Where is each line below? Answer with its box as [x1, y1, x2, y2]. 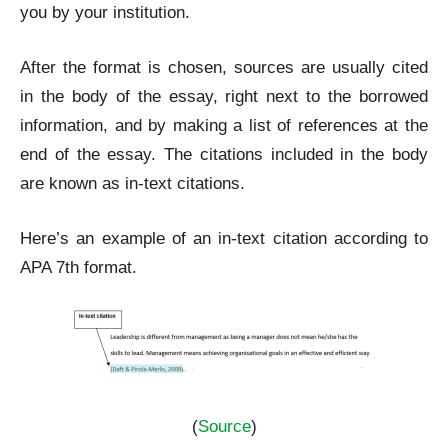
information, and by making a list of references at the [20, 116, 428, 135]
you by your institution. [20, 3, 190, 22]
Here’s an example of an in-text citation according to [20, 229, 428, 248]
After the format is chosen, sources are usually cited [20, 58, 428, 77]
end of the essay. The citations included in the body [20, 145, 428, 164]
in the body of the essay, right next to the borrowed [20, 87, 428, 106]
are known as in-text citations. [20, 174, 250, 193]
